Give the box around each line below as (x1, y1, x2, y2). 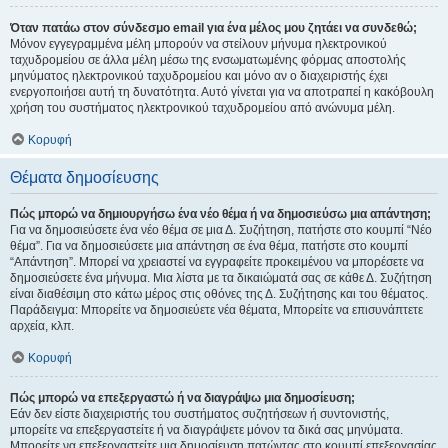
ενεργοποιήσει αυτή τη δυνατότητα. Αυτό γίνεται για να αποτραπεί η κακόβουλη (10, 85, 434, 99)
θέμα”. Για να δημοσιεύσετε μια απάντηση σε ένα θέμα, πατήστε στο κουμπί (10, 239, 408, 253)
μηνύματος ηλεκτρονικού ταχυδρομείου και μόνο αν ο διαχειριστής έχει (10, 69, 388, 83)
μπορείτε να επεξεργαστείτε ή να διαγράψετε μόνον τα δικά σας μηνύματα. (10, 423, 403, 437)
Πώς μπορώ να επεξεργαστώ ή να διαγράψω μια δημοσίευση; (10, 391, 355, 405)
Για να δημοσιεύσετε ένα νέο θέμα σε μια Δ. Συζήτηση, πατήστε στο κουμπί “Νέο (10, 223, 432, 237)
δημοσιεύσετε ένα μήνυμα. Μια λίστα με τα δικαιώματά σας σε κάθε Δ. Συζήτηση (10, 271, 432, 285)
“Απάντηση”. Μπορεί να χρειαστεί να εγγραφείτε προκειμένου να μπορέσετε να (10, 255, 424, 269)
